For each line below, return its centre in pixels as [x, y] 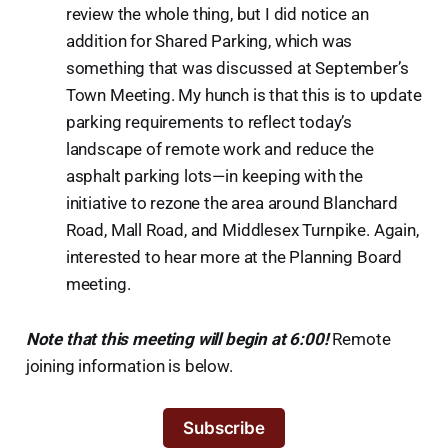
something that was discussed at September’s [237, 67]
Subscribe [224, 427]
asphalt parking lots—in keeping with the [214, 175]
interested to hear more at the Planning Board [234, 256]
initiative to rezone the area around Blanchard [231, 202]
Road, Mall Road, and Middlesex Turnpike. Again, [242, 229]
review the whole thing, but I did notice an [217, 13]
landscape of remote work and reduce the [220, 148]
